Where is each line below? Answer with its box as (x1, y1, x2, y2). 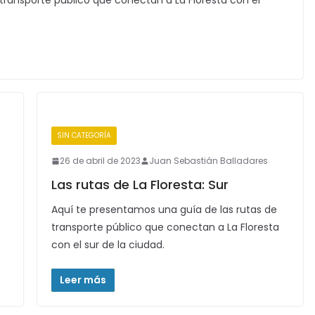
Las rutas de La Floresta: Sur (51, 176, 229, 193)
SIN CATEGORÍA (56, 130, 111, 141)
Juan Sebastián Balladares (148, 155, 268, 167)
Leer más (59, 273, 106, 287)
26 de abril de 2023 (59, 155, 141, 167)
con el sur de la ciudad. (51, 238, 165, 252)
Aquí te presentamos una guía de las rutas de (51, 202, 277, 217)
